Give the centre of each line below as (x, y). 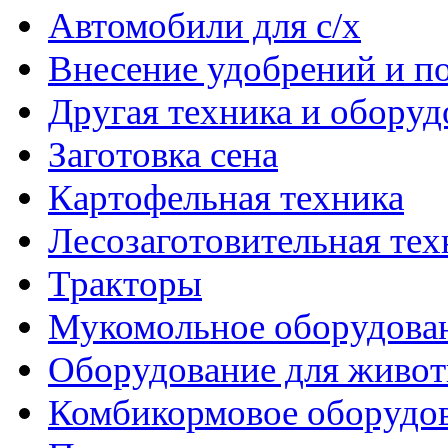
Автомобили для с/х (204, 26)
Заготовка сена (163, 155)
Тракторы (125, 284)
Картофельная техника (226, 198)
